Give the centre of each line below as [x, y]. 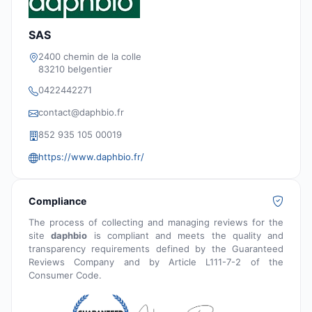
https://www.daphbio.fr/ [91, 157]
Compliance [57, 201]
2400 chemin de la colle [90, 57]
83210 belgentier [75, 69]
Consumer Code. [65, 275]
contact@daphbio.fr [81, 112]
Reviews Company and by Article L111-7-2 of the [156, 262]
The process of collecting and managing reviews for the [156, 223]
